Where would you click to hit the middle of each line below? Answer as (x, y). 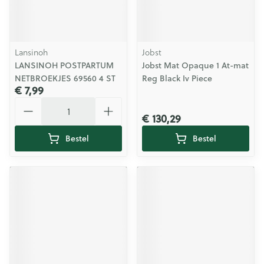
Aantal (29, 102)
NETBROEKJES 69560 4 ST (65, 78)
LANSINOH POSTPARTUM (64, 65)
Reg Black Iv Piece (177, 78)
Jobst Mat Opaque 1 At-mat (195, 65)
